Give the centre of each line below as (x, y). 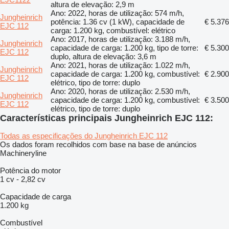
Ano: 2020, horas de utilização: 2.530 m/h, (120, 91)
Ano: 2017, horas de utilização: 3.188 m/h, (120, 39)
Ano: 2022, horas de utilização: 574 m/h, (117, 13)
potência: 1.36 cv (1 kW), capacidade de (118, 21)
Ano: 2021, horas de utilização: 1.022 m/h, (120, 65)
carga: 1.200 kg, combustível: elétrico (113, 30)
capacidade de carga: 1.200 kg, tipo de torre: (124, 48)
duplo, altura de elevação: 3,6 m (104, 56)
